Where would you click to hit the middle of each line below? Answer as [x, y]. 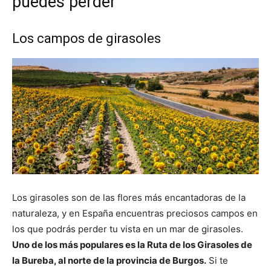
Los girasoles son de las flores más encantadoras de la [129, 198]
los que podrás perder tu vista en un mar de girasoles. [128, 229]
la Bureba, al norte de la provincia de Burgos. [109, 261]
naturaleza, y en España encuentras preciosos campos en [135, 214]
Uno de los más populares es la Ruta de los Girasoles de [132, 245]
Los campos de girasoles [87, 38]
